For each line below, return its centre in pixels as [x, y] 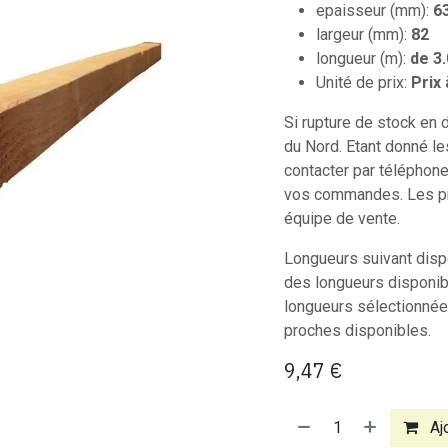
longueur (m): [363, 58]
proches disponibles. [357, 330]
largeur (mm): [363, 34]
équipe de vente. [342, 218]
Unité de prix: [363, 82]
